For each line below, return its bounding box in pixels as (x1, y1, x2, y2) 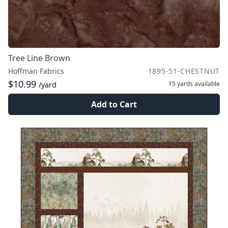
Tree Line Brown (8, 52, 70, 64)
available (193, 79, 220, 88)
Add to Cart (91, 99, 137, 110)
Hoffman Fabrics (8, 66, 64, 76)
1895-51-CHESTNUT (148, 66, 220, 76)
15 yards (168, 79, 193, 88)
